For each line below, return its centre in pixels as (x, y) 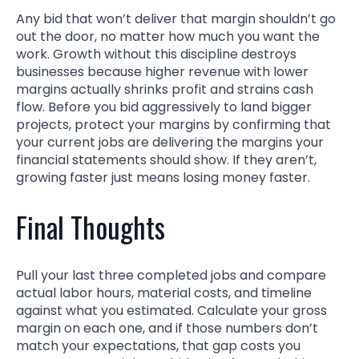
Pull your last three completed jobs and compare (171, 275)
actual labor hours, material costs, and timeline (164, 292)
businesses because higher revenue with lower (162, 71)
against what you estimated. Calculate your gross (171, 310)
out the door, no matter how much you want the (168, 36)
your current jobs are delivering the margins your (170, 142)
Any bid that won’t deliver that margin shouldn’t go (176, 18)
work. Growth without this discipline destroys (156, 54)
